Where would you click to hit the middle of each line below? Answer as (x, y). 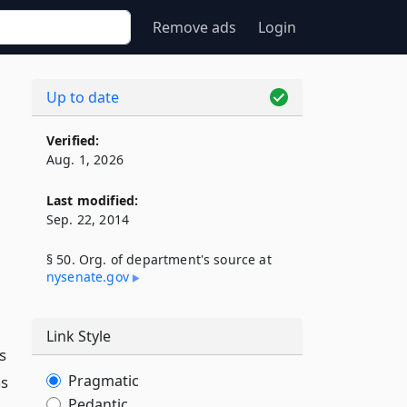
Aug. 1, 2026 (85, 159)
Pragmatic (104, 381)
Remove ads (194, 27)
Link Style (79, 336)
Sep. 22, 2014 (88, 219)
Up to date (83, 97)
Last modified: (93, 200)
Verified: (73, 140)
